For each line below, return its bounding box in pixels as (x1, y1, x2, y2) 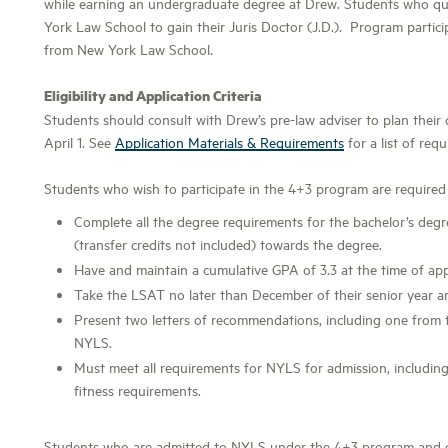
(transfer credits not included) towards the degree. (74, 234, 382, 253)
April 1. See (44, 132, 115, 151)
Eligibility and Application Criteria (44, 84, 262, 106)
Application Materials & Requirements (115, 132, 344, 151)
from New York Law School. (44, 39, 213, 58)
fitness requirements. (74, 380, 201, 399)
